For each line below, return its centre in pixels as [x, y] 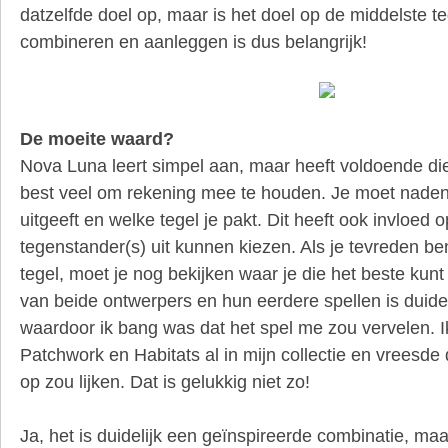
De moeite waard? [97, 138]
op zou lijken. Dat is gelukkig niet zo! [165, 381]
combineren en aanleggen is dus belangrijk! [193, 41]
